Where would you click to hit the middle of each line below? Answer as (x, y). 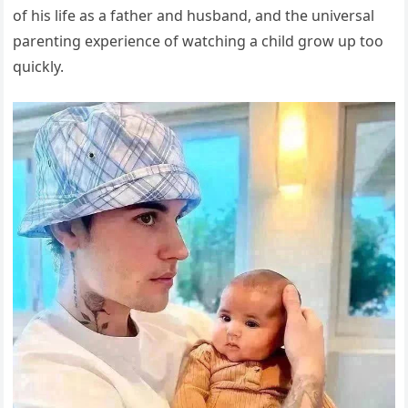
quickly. (39, 67)
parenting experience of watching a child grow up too (199, 41)
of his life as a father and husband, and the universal (194, 16)
